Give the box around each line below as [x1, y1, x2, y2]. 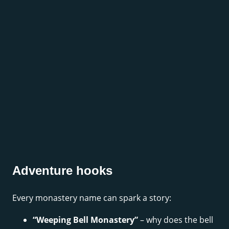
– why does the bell [138, 214, 213, 226]
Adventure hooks [12, 164, 112, 178]
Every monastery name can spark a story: [12, 192, 171, 204]
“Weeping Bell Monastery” [33, 214, 138, 226]
